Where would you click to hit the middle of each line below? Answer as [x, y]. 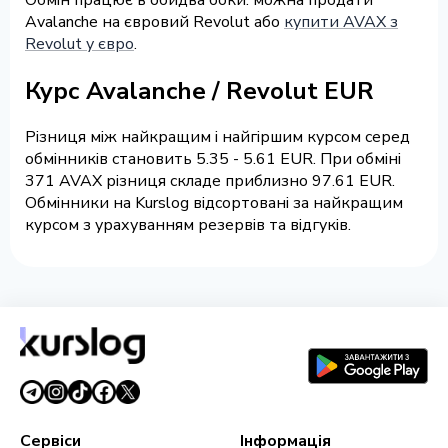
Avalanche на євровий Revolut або [154, 21]
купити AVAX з [341, 21]
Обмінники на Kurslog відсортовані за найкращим [214, 203]
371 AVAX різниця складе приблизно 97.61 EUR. [210, 181]
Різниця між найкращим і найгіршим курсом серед [217, 137]
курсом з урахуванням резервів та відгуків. [188, 225]
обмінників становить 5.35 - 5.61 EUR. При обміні [213, 159]
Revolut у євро [79, 43]
